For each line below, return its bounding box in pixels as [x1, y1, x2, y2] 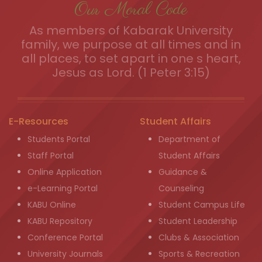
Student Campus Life [158, 199, 245, 211]
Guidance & [158, 166, 207, 178]
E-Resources [9, 115, 68, 129]
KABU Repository [27, 215, 92, 227]
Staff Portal [27, 150, 74, 162]
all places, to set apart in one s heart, [21, 50, 241, 67]
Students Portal [27, 133, 90, 146]
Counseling [158, 182, 204, 195]
